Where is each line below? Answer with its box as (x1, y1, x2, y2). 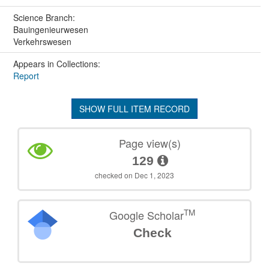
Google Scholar (109, 207, 184, 223)
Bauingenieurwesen (13, 23, 88, 35)
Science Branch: (13, 11, 77, 23)
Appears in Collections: (13, 57, 100, 70)
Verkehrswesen (13, 35, 71, 47)
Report (13, 69, 39, 82)
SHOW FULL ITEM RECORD (79, 102, 190, 115)
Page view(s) (119, 134, 181, 151)
